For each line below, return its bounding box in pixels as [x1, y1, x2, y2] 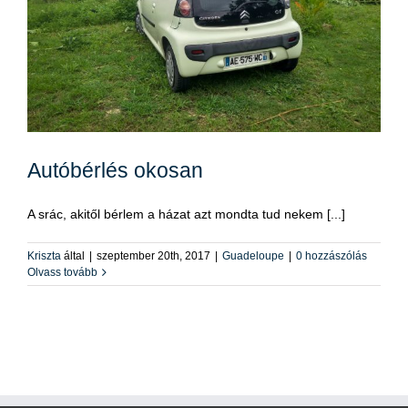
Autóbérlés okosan [27, 158, 203, 182]
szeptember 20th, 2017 [97, 249, 210, 262]
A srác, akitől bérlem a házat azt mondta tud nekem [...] [27, 206, 345, 221]
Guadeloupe [222, 249, 284, 262]
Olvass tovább [27, 265, 97, 279]
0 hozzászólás [296, 249, 367, 262]
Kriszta [27, 249, 61, 262]
